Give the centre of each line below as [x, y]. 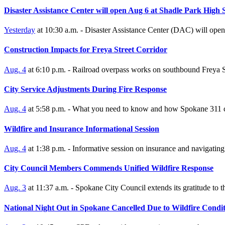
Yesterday [20, 30]
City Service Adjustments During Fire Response [85, 89]
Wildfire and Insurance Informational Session [82, 129]
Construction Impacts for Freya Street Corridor [86, 50]
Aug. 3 [15, 188]
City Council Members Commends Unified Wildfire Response [109, 168]
